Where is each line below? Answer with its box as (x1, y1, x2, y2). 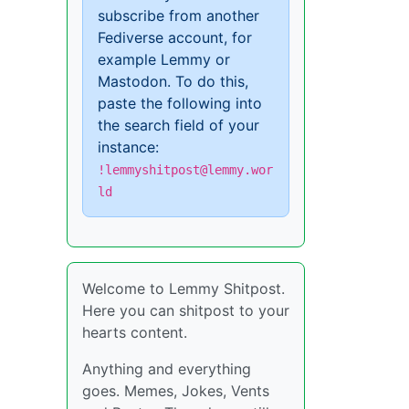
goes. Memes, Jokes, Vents (82, 381, 269, 400)
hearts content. (82, 322, 187, 341)
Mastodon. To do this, (98, 71, 248, 90)
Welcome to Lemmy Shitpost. (82, 278, 285, 298)
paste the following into (98, 93, 262, 112)
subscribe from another (98, 5, 259, 25)
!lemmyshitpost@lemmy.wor (98, 162, 273, 177)
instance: (98, 137, 159, 156)
